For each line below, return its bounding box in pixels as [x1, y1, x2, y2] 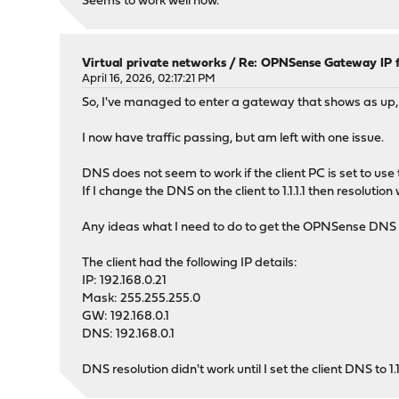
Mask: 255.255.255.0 [82, 292, 201, 306]
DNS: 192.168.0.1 [82, 328, 175, 342]
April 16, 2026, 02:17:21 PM [82, 73, 216, 85]
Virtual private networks [82, 57, 227, 71]
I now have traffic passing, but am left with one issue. [82, 132, 385, 146]
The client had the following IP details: [82, 256, 298, 271]
